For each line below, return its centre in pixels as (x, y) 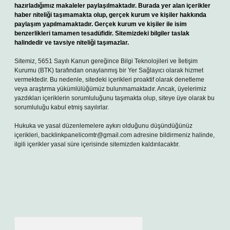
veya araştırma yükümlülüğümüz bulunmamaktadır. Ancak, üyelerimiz (110, 89)
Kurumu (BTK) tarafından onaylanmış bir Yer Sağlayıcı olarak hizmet (109, 70)
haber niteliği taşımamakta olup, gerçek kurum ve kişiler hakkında (110, 15)
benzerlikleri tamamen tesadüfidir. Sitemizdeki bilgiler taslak (102, 33)
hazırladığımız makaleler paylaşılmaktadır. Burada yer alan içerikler (112, 6)
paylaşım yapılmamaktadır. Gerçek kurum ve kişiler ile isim (101, 24)
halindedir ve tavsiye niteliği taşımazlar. (72, 43)
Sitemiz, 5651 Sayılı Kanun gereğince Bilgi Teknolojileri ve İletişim (106, 61)
